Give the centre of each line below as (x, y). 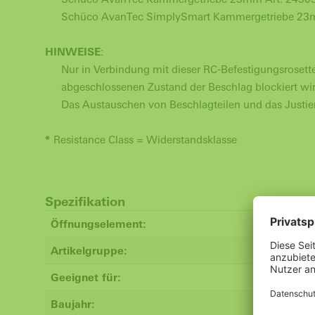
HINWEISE (73, 52)
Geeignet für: (86, 277)
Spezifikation (85, 201)
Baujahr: (73, 304)
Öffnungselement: (98, 224)
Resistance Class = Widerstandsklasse (145, 140)
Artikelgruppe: (89, 251)
